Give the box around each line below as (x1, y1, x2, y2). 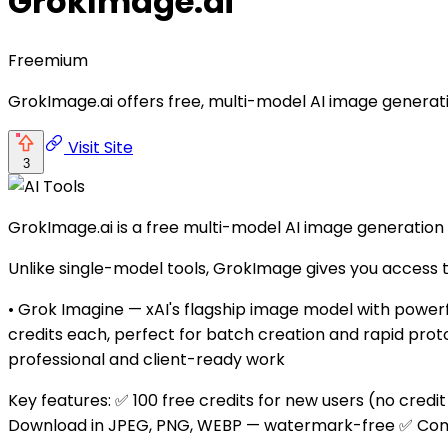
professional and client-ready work (8, 347, 285, 371)
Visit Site (64, 135, 133, 159)
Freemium (8, 48, 88, 72)
